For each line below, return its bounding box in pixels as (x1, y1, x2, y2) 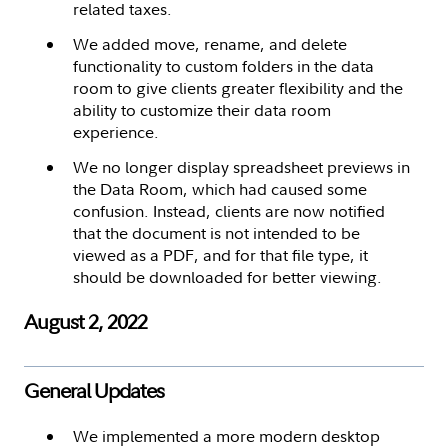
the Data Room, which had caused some (73, 177, 367, 200)
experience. (73, 120, 159, 143)
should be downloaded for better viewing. (73, 265, 382, 288)
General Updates (24, 376, 164, 404)
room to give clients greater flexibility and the (73, 76, 403, 99)
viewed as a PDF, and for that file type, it (73, 243, 368, 266)
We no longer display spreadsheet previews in (73, 155, 410, 178)
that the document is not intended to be (73, 221, 360, 244)
